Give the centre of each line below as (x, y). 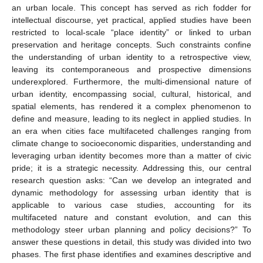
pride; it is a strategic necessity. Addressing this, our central (131, 168)
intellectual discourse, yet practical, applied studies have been (131, 20)
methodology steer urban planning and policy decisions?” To (131, 229)
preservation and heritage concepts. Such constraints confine (131, 44)
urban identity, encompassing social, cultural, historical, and (131, 94)
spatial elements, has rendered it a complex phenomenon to (131, 106)
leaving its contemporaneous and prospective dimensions (131, 69)
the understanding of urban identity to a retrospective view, (131, 57)
